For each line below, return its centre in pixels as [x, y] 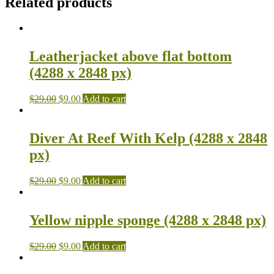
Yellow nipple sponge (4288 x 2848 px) [148, 220]
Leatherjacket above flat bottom [131, 57]
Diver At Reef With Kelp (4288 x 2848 [148, 139]
